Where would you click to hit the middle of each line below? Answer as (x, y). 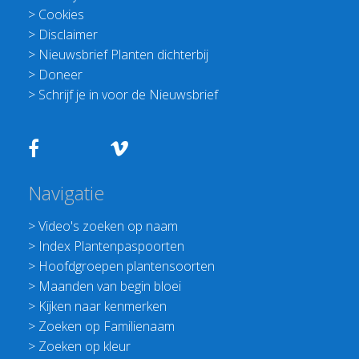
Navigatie (67, 193)
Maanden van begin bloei (110, 286)
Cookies (62, 15)
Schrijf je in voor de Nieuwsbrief (129, 95)
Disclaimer (69, 35)
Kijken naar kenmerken (103, 307)
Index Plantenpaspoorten (112, 246)
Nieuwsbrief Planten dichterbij (124, 55)
